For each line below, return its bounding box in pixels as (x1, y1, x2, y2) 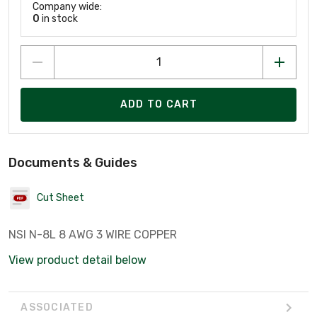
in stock (40, 12, 78, 25)
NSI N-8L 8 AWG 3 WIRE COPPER (8, 227, 177, 241)
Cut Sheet (37, 192, 84, 204)
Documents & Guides (8, 154, 137, 171)
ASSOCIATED (21, 301, 93, 314)
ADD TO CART (120, 98, 198, 111)
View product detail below (8, 253, 146, 267)
